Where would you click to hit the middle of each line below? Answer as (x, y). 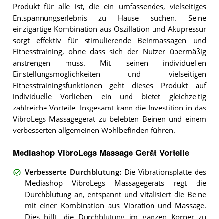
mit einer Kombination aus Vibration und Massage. (115, 205)
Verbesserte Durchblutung (72, 172)
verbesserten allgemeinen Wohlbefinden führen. (94, 130)
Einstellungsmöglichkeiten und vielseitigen (109, 74)
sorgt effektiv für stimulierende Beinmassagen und (109, 40)
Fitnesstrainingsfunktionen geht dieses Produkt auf (109, 85)
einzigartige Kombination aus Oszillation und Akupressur (109, 29)
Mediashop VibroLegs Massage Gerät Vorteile (101, 152)
